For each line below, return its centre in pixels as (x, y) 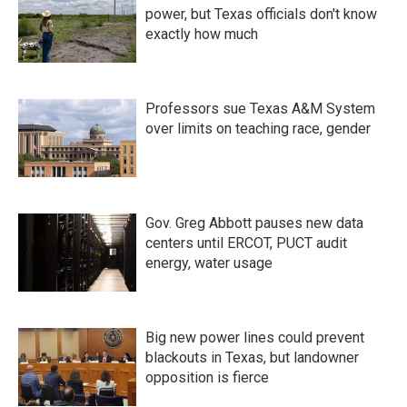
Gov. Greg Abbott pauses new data (254, 223)
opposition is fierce (207, 377)
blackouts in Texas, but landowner (252, 357)
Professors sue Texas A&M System (260, 109)
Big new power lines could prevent (255, 338)
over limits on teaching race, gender (258, 129)
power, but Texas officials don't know (261, 14)
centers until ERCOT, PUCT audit (246, 243)
